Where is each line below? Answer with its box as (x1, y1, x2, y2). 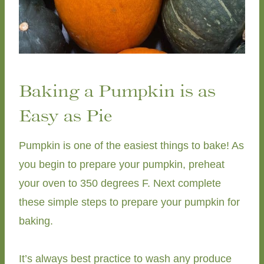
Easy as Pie (19, 105, 112, 126)
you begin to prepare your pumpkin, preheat (19, 158, 225, 170)
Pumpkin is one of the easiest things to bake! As (19, 139, 244, 151)
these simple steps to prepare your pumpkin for (19, 196, 240, 208)
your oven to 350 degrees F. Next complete (19, 177, 221, 189)
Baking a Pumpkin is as (19, 80, 216, 101)
